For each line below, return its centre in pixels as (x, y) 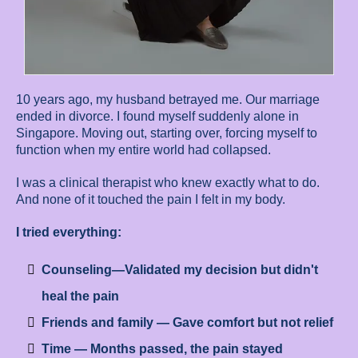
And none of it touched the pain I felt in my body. (151, 200)
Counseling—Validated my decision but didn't (180, 270)
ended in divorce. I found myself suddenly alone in (157, 117)
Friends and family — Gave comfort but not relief (187, 323)
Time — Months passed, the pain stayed (162, 349)
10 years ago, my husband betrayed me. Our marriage (168, 100)
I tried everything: (69, 233)
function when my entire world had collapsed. (143, 150)
